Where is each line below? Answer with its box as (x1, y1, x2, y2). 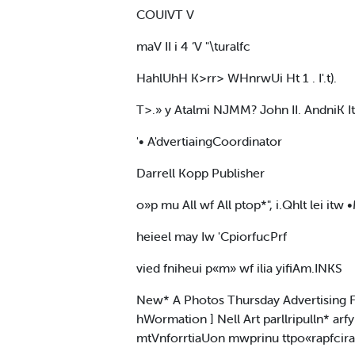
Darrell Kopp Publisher (136, 164, 265, 181)
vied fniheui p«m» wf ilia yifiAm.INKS (136, 259, 342, 276)
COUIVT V (136, 6, 194, 22)
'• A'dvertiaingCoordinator (136, 132, 282, 149)
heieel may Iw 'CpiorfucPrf (136, 227, 287, 244)
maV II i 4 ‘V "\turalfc (136, 37, 250, 54)
